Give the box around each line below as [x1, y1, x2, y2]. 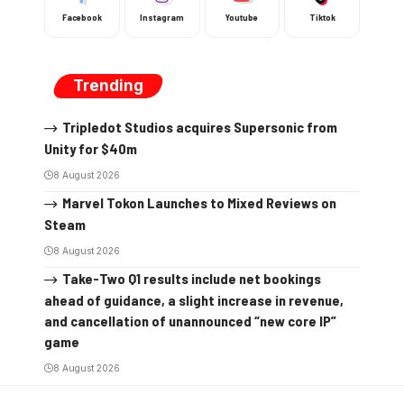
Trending [73, 77, 143, 95]
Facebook [61, 12, 102, 23]
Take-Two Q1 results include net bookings [61, 269, 321, 287]
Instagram [140, 12, 185, 23]
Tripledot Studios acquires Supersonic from [61, 118, 337, 135]
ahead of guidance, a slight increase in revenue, [44, 290, 344, 308]
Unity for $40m [44, 139, 137, 157]
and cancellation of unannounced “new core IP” [44, 311, 336, 329]
